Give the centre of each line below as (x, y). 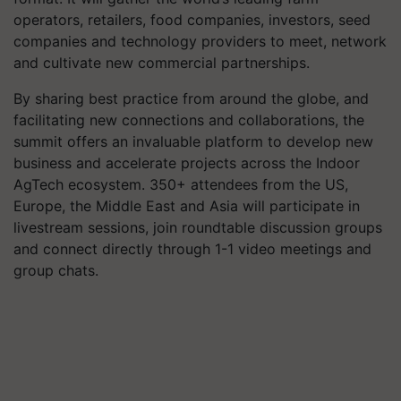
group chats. (56, 270)
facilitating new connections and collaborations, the (189, 119)
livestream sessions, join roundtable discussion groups (198, 227)
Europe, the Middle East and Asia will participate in (187, 205)
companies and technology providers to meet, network (200, 41)
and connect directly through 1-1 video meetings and (192, 248)
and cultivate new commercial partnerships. (162, 62)
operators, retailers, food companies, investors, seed (192, 19)
